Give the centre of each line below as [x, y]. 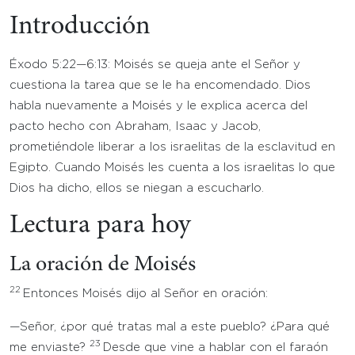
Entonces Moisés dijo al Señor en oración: [145, 294]
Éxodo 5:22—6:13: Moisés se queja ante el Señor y [155, 65]
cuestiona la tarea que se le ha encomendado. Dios [160, 85]
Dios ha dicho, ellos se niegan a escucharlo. [137, 188]
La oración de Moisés [103, 265]
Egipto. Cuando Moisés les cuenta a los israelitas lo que [172, 168]
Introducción [80, 27]
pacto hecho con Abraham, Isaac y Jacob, [135, 126]
